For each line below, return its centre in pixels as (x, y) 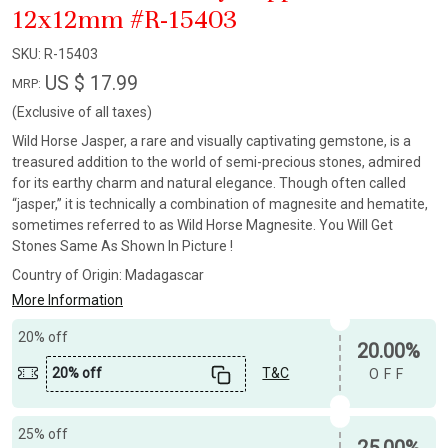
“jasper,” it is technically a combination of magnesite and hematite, (220, 204)
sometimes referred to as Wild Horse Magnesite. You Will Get (202, 225)
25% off (43, 433)
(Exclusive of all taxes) (82, 112)
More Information (67, 300)
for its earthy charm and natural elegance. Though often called (209, 183)
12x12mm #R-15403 (124, 20)
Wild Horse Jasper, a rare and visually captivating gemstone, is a (211, 141)
